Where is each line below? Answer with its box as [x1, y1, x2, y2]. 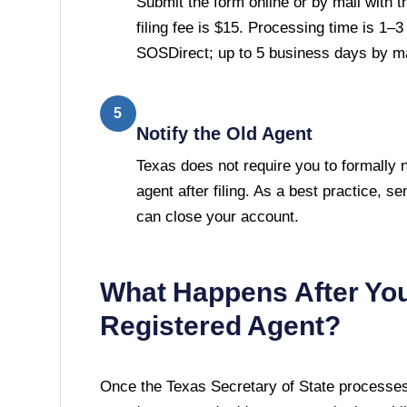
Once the [99, 377, 166, 395]
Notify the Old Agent [135, 123, 313, 144]
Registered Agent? [99, 310, 342, 341]
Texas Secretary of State [165, 377, 334, 395]
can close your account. [135, 207, 299, 225]
